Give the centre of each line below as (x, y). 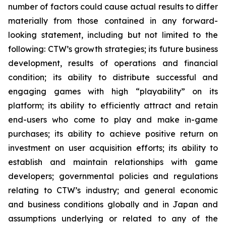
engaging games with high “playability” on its (113, 91)
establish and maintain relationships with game (113, 162)
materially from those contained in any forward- (113, 21)
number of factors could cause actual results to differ (113, 7)
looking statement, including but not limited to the (113, 35)
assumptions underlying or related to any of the (113, 218)
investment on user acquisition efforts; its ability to (113, 148)
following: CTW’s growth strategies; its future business (113, 49)
